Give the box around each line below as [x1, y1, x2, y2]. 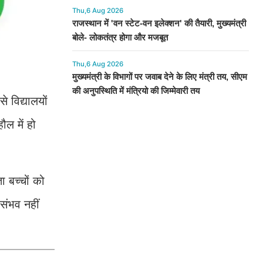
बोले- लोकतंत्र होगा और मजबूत [72, 32, 168, 42]
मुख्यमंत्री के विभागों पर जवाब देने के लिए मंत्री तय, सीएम [72, 72, 247, 82]
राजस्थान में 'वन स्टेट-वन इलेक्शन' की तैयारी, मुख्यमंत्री [72, 18, 246, 28]
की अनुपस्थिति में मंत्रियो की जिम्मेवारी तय [72, 86, 200, 96]
